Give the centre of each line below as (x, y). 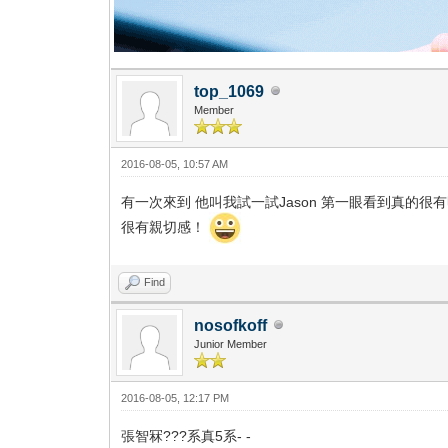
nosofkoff (231, 325)
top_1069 (229, 91)
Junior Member (231, 343)
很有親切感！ (165, 226)
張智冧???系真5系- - (186, 435)
